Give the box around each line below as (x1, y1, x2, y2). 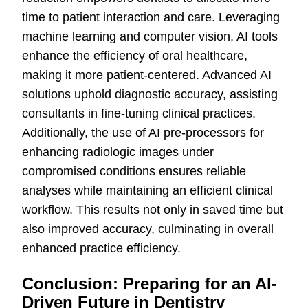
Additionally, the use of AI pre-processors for (22, 126, 264, 140)
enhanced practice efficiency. (22, 241, 181, 256)
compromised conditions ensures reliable (22, 164, 246, 179)
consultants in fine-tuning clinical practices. (22, 107, 256, 121)
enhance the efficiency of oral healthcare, (22, 49, 247, 63)
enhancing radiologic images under (22, 145, 214, 159)
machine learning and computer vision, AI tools (22, 30, 278, 44)
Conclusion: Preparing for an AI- (22, 274, 277, 294)
